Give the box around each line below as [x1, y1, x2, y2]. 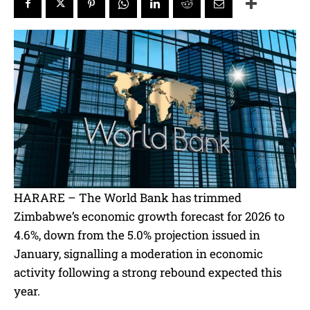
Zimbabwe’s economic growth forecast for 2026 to [14, 208, 284, 225]
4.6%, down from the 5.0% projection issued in [14, 227, 260, 244]
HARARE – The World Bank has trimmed [14, 190, 241, 206]
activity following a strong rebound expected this [14, 264, 282, 281]
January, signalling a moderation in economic [14, 246, 263, 262]
